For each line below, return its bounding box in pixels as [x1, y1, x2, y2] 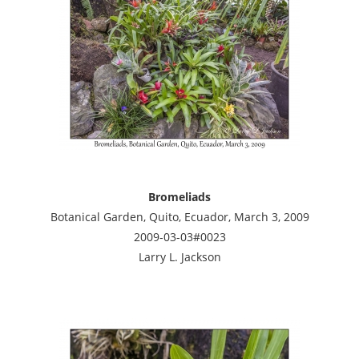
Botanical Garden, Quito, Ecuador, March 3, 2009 [50, 208, 309, 224]
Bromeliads [148, 188, 211, 204]
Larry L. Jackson [138, 248, 221, 264]
